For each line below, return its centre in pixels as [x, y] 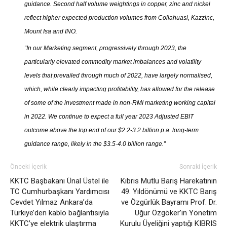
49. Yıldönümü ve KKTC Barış [169, 191]
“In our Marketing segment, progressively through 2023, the [106, 48]
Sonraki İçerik [198, 166]
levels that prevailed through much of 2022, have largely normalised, [119, 76]
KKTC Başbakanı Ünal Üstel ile [60, 181]
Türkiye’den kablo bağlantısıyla [60, 213]
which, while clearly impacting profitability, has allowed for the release [120, 89]
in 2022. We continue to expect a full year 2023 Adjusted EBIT [109, 117]
